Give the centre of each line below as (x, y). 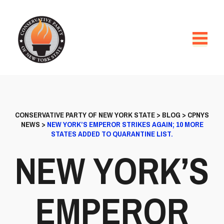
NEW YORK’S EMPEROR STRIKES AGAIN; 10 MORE (125, 124)
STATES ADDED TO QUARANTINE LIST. (112, 134)
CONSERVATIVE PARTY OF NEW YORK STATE (85, 115)
